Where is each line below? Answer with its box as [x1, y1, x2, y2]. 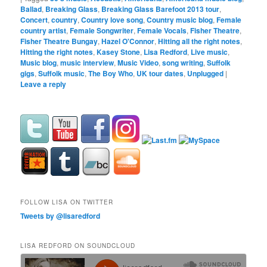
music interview [60, 57, 114, 68]
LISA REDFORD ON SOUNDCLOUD [20, 241, 136, 250]
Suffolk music [38, 67, 85, 79]
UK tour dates [136, 67, 184, 79]
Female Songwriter [70, 24, 134, 36]
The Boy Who [88, 67, 133, 79]
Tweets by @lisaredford [20, 210, 101, 222]
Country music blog [147, 14, 213, 25]
